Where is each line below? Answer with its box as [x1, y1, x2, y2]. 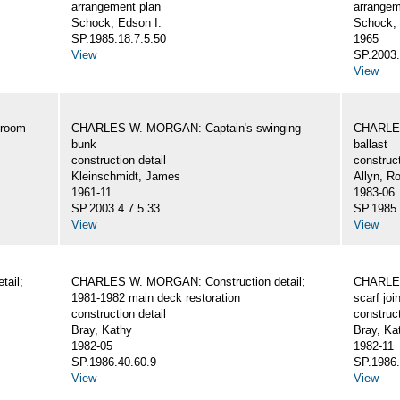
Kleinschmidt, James [71, 170, 180, 184]
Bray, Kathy [71, 323, 132, 337]
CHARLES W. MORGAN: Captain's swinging [71, 121, 301, 136]
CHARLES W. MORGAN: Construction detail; [71, 275, 305, 289]
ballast [354, 137, 387, 152]
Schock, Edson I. [71, 16, 162, 30]
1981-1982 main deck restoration [71, 291, 240, 305]
